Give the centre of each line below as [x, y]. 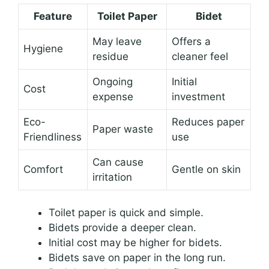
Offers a [191, 41]
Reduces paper [208, 122]
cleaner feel [200, 56]
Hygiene [43, 48]
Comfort [43, 169]
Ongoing [113, 81]
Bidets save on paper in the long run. [137, 258]
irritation [112, 177]
